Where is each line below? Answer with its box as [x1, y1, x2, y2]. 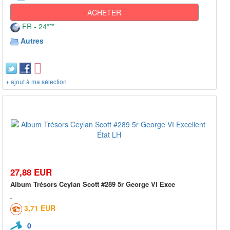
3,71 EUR [24, 203, 55, 214]
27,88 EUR [10, 166, 52, 179]
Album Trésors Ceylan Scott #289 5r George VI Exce [10, 179, 175, 189]
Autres [21, 35, 44, 46]
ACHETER [87, 7, 122, 18]
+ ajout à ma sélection [6, 77, 67, 86]
